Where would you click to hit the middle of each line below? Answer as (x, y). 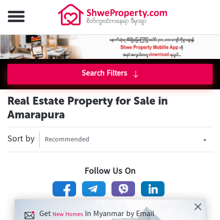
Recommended (67, 140)
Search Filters (104, 74)
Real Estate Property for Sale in (88, 101)
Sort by (21, 139)
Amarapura (36, 115)
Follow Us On (110, 172)
